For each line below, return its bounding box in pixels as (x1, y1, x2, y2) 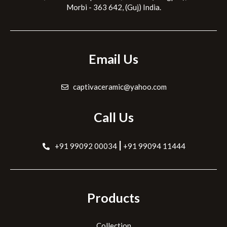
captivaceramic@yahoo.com (73, 82, 167, 91)
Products (87, 190, 140, 205)
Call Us (93, 109, 134, 125)
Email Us (89, 51, 138, 66)
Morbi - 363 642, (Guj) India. (66, 3, 161, 12)
